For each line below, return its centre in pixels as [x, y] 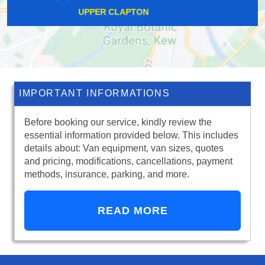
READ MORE [132, 211]
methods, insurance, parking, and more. [107, 174]
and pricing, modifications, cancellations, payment [128, 161]
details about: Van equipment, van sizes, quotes [124, 148]
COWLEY [132, 12]
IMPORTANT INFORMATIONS [95, 93]
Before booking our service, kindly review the [118, 122]
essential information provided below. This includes [131, 135]
